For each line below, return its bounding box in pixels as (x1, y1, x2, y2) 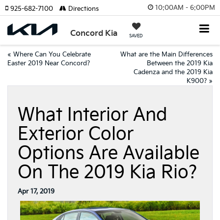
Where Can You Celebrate (13, 51, 91, 58)
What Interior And (18, 105, 167, 126)
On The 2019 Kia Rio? (18, 162, 197, 183)
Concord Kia (70, 29, 118, 38)
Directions (66, 5, 99, 13)
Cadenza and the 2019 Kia (134, 68, 213, 76)
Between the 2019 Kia (147, 59, 213, 67)
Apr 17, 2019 (18, 188, 55, 195)
